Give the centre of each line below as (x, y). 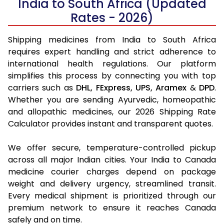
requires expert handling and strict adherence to (112, 51)
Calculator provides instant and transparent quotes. (110, 123)
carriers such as (42, 87)
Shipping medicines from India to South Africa (112, 39)
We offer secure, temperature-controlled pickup (112, 147)
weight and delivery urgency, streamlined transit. (112, 183)
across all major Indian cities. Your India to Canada (112, 159)
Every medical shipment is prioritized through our (112, 195)
